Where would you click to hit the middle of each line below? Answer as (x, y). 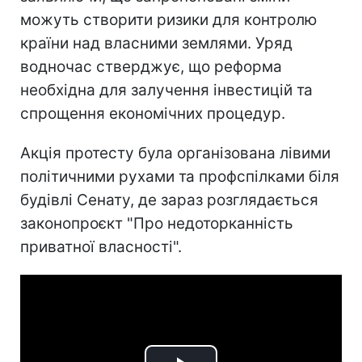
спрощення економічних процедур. (153, 113)
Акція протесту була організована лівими (175, 153)
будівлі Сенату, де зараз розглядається (169, 200)
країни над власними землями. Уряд (156, 43)
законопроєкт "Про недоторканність (157, 223)
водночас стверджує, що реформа (151, 66)
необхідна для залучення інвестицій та (166, 90)
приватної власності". (101, 246)
